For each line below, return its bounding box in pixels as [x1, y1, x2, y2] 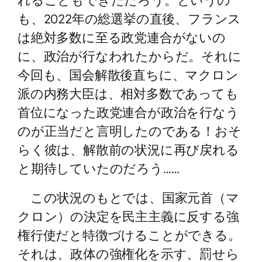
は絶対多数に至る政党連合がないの [18, 29, 226, 45]
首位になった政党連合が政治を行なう [18, 104, 239, 120]
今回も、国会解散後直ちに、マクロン [18, 66, 239, 82]
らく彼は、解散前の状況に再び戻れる [18, 141, 239, 157]
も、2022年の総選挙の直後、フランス [18, 10, 242, 26]
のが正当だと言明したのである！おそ [18, 122, 242, 139]
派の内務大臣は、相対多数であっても [18, 85, 239, 101]
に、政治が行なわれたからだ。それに [18, 47, 242, 64]
